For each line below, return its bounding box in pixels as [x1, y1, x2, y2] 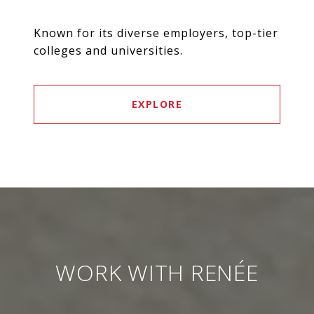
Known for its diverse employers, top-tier [34, 25, 278, 41]
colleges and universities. [34, 43, 183, 59]
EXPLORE [131, 97, 183, 111]
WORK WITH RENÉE [55, 257, 259, 288]
